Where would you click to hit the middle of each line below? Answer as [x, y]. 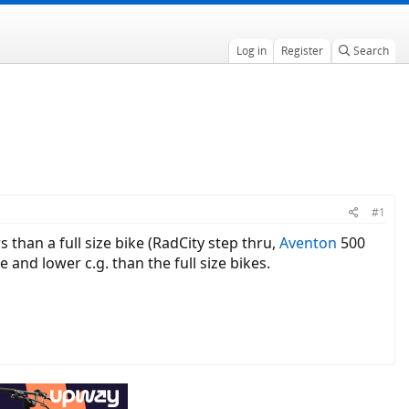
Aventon [308, 243]
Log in [251, 51]
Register [302, 51]
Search [371, 51]
